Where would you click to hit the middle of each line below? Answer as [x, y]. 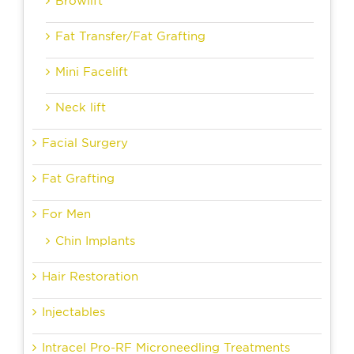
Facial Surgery [85, 143]
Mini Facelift [92, 72]
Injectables [73, 313]
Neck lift [81, 108]
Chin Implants [95, 241]
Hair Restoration [90, 277]
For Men [66, 215]
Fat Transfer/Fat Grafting [130, 37]
